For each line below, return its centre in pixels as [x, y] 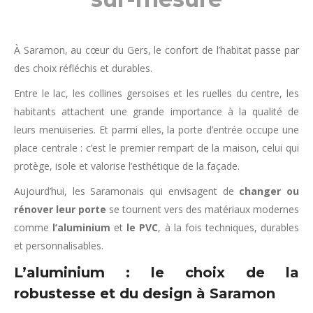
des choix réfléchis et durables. [83, 68]
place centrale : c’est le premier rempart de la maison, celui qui [156, 148]
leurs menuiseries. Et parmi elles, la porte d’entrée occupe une [156, 130]
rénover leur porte [60, 209]
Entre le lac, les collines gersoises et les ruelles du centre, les [156, 93]
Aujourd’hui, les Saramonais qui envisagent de [127, 191]
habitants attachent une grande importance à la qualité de [156, 111]
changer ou [269, 191]
